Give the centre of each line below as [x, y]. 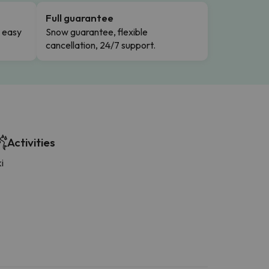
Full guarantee [80, 17]
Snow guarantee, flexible [97, 32]
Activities [31, 142]
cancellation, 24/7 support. [101, 45]
